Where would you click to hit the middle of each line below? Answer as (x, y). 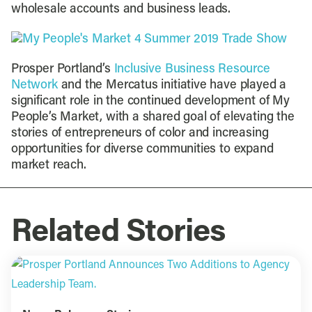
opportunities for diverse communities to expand (142, 150)
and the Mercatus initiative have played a (172, 86)
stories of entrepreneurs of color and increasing (140, 134)
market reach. (48, 166)
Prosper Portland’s (62, 70)
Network (34, 86)
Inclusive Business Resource (192, 70)
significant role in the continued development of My (150, 102)
